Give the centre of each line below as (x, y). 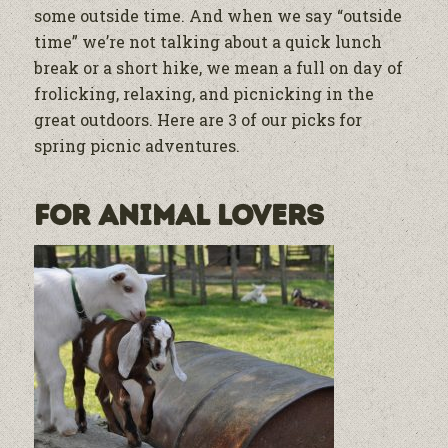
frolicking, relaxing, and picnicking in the (203, 94)
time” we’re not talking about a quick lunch (207, 42)
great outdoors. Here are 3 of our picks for (197, 120)
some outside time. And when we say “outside (217, 16)
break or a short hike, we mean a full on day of (218, 68)
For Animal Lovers (178, 216)
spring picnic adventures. (136, 146)
